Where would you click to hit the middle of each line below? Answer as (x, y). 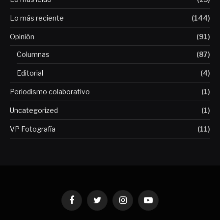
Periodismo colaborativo (50, 92)
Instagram (138, 204)
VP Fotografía (33, 129)
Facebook (86, 204)
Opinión (22, 37)
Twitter (107, 204)
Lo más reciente (37, 18)
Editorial (30, 73)
